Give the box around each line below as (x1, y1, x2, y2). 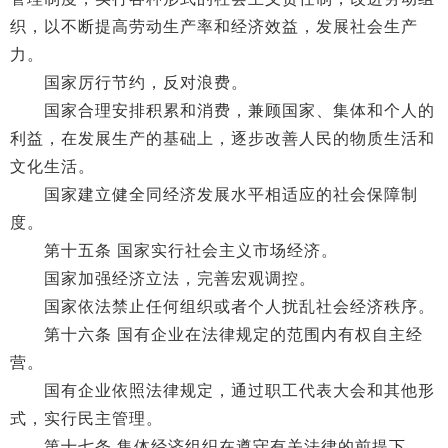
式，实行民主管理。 (10, 410, 163, 427)
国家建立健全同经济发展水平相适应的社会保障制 (10, 186, 418, 203)
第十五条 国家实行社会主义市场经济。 (10, 242, 338, 259)
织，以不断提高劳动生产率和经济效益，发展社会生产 (10, 18, 418, 35)
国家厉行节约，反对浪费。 (10, 74, 248, 91)
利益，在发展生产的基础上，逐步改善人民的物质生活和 (10, 130, 435, 147)
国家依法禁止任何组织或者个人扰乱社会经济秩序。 (10, 298, 435, 315)
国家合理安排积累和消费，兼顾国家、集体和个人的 (10, 102, 435, 119)
